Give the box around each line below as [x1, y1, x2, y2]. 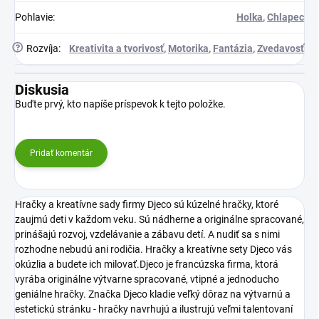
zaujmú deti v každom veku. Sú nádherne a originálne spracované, [15, 213, 304, 225]
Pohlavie [15, 11, 53, 23]
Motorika [168, 42, 209, 54]
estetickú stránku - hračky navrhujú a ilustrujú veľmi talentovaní [15, 303, 293, 315]
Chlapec [267, 11, 304, 23]
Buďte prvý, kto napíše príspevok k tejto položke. [15, 98, 226, 110]
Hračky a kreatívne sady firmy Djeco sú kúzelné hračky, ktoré [15, 198, 278, 210]
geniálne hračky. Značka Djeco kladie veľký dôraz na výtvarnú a [15, 288, 291, 300]
